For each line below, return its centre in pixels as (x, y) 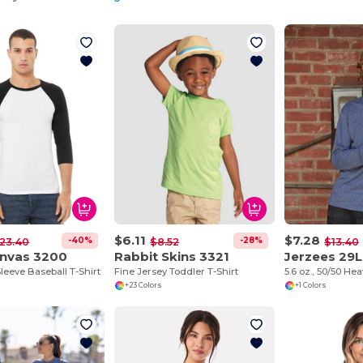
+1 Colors (310, 286)
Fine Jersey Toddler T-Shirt (177, 271)
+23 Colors (143, 286)
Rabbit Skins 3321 (172, 256)
